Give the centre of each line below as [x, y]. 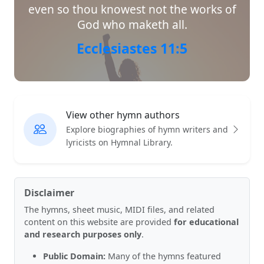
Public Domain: [74, 256]
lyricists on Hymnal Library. [119, 143]
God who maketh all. [132, 24]
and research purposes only [83, 235]
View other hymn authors [123, 115]
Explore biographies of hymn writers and [147, 130]
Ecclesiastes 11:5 [132, 49]
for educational [206, 222]
